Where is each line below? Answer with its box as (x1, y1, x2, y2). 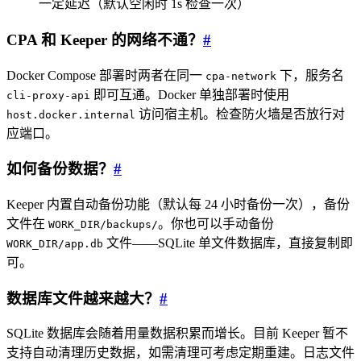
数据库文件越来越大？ (6, 289, 160, 307)
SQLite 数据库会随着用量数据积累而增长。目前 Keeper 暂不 (6, 326, 348, 341)
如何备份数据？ (6, 160, 114, 178)
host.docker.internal (6, 108, 135, 121)
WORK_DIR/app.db (6, 238, 103, 251)
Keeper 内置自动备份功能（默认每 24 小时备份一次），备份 (6, 197, 350, 212)
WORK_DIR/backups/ (48, 218, 158, 231)
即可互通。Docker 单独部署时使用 (90, 87, 289, 102)
